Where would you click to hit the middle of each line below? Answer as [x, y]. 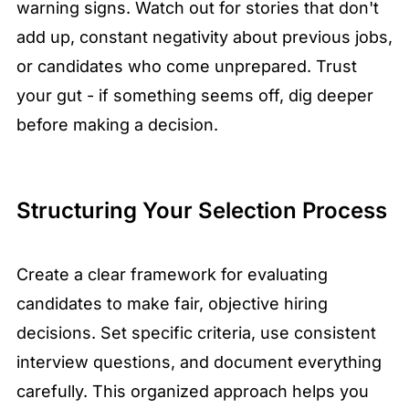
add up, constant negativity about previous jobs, [204, 37]
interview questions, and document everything [199, 362]
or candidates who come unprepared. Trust [187, 67]
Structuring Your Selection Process [202, 211]
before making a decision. [117, 125]
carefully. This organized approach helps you [193, 392]
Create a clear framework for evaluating [172, 275]
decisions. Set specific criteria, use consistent [196, 333]
